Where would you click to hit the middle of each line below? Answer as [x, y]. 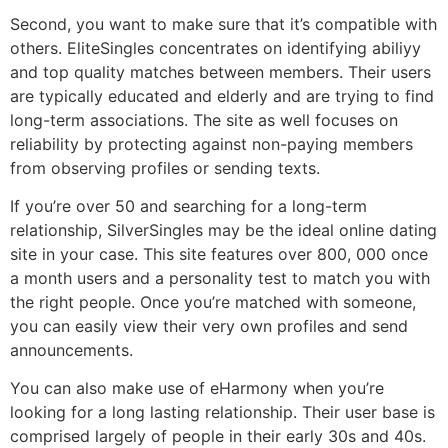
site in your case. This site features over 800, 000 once [219, 254]
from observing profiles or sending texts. [165, 167]
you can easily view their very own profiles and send [209, 326]
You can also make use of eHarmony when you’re [197, 388]
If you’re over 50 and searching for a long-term [188, 206]
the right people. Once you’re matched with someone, [213, 302]
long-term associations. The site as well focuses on [204, 119]
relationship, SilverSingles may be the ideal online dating [223, 230]
